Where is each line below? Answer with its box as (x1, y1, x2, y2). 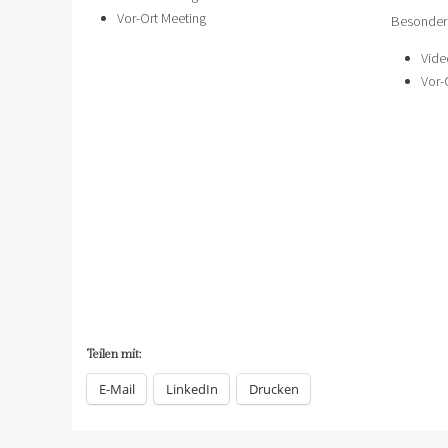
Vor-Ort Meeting (117, 8, 206, 27)
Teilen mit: (87, 346, 141, 361)
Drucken (249, 380, 299, 399)
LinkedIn (166, 380, 218, 399)
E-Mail (99, 380, 135, 399)
